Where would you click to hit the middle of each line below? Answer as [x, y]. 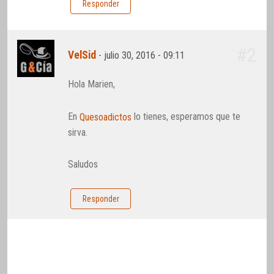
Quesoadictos [106, 117]
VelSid [82, 55]
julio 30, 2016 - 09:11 [146, 56]
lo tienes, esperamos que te [186, 116]
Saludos [83, 165]
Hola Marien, [92, 84]
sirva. [78, 132]
